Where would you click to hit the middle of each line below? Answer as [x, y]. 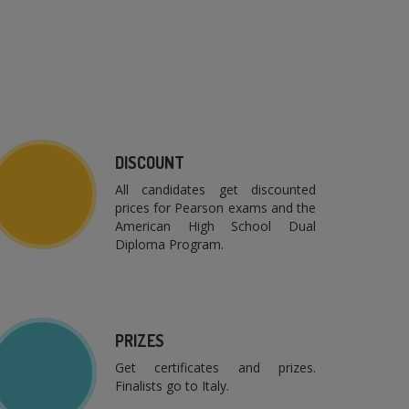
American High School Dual [215, 226]
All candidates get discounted [215, 190]
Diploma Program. [169, 245]
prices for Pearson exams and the [215, 208]
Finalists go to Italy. [172, 386]
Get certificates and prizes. [215, 368]
